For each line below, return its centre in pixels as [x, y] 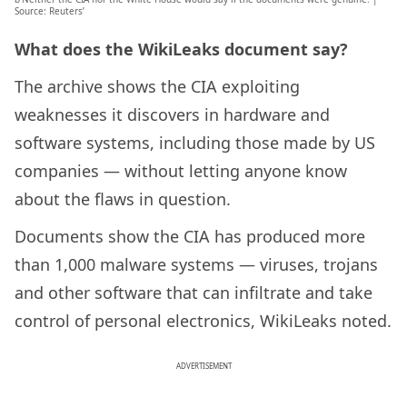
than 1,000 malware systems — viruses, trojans [196, 265]
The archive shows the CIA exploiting [157, 87]
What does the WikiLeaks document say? [181, 50]
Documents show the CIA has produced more [190, 237]
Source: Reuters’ [50, 11]
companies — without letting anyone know [181, 171]
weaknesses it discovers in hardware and [172, 115]
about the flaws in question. [123, 199]
